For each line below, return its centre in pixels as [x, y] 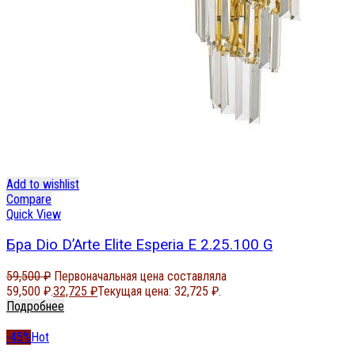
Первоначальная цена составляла [140, 276]
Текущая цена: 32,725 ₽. [159, 291]
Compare [29, 199]
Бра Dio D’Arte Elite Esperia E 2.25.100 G [139, 245]
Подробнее [35, 306]
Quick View [34, 214]
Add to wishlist [43, 184]
